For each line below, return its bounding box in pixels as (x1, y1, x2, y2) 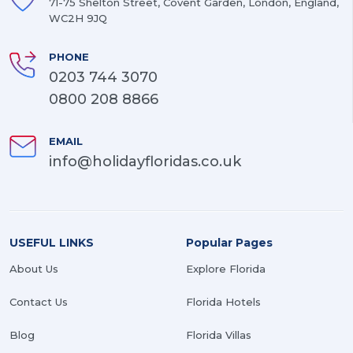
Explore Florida (186, 262, 266, 276)
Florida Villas (186, 329, 251, 342)
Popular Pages (186, 236, 273, 251)
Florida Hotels (186, 295, 261, 309)
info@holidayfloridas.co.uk (49, 153, 241, 171)
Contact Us (9, 295, 68, 309)
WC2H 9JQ (49, 12, 107, 25)
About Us (9, 262, 58, 276)
